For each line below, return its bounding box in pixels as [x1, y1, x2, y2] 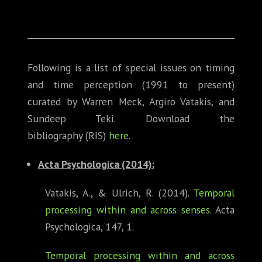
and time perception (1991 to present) [27, 78, 235, 92]
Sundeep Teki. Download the [27, 112, 235, 126]
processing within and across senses [45, 203, 211, 217]
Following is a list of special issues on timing [27, 61, 235, 75]
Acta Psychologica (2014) [37, 157, 151, 171]
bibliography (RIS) [27, 129, 109, 143]
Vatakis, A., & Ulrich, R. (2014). [45, 186, 194, 200]
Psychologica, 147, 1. [45, 220, 134, 234]
